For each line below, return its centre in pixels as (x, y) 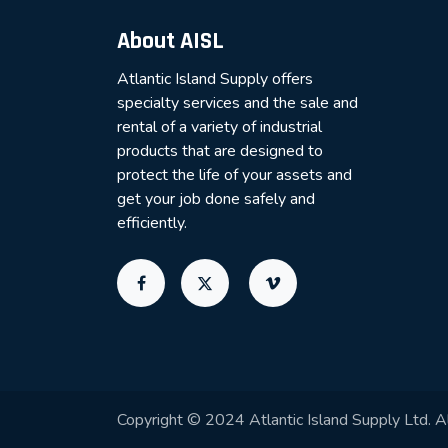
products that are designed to (220, 150)
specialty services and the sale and (237, 102)
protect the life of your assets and (234, 174)
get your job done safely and (216, 198)
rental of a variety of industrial (219, 126)
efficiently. (152, 222)
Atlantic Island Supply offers (215, 78)
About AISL (170, 40)
